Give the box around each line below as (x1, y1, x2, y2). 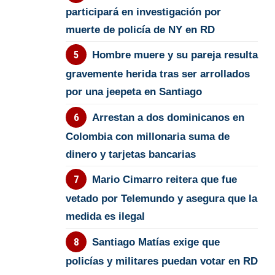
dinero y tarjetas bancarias (66, 148, 196, 160)
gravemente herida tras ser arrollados (66, 68, 250, 80)
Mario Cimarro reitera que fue (91, 174, 237, 186)
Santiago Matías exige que (91, 236, 220, 248)
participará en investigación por (66, 6, 222, 18)
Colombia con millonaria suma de (66, 130, 230, 142)
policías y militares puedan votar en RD (66, 255, 258, 267)
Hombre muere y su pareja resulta (91, 49, 258, 61)
